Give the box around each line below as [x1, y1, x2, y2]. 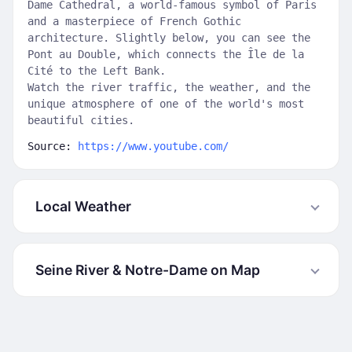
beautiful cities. [27, 114, 134, 126]
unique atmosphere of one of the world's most [27, 97, 304, 110]
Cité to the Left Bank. [27, 64, 166, 77]
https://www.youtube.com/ [78, 140, 229, 152]
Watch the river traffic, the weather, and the [27, 81, 310, 93]
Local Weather [35, 198, 131, 214]
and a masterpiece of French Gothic [27, 15, 241, 27]
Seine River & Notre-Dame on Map [35, 262, 260, 278]
